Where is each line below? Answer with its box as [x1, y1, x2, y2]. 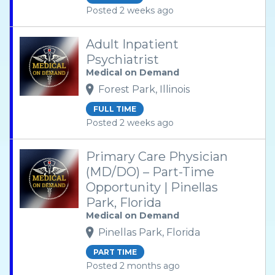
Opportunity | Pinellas [86, 180, 218, 195]
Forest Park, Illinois [98, 83, 190, 95]
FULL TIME [93, 104, 136, 114]
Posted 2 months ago [86, 260, 180, 271]
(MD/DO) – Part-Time [86, 165, 214, 179]
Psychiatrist [86, 52, 159, 67]
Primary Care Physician [86, 149, 228, 164]
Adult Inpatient [86, 37, 179, 52]
